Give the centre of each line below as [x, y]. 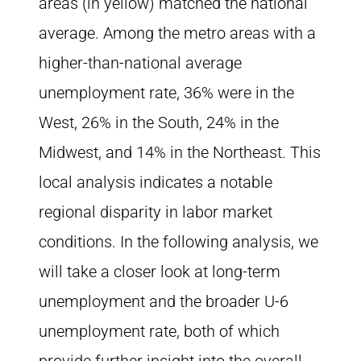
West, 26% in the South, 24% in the [159, 122]
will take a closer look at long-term [160, 272]
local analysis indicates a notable [156, 182]
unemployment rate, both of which [159, 331]
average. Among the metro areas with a [177, 33]
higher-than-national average [140, 63]
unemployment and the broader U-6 [164, 301]
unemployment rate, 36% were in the [166, 93]
